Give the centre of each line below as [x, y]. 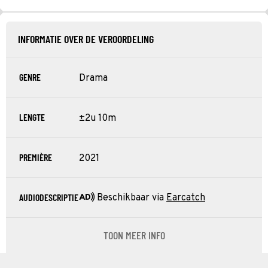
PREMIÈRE [36, 157]
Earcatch [186, 198]
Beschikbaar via [130, 198]
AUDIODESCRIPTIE [49, 197]
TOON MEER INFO [134, 235]
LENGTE [32, 117]
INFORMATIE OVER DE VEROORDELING [86, 39]
